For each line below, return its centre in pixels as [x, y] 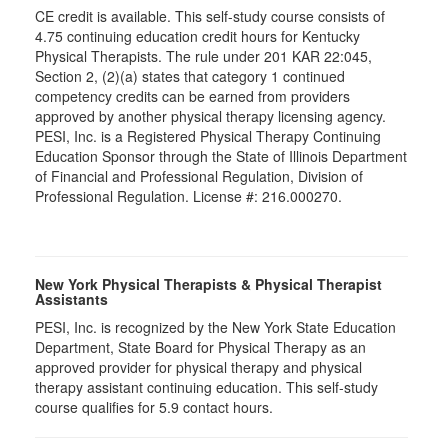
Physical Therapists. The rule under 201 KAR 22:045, [203, 56]
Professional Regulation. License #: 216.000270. [188, 196]
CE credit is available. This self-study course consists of [210, 16]
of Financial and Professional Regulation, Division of [199, 176]
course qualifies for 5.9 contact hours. [154, 407]
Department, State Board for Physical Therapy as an [200, 347]
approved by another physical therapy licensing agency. [210, 116]
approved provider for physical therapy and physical [198, 367]
